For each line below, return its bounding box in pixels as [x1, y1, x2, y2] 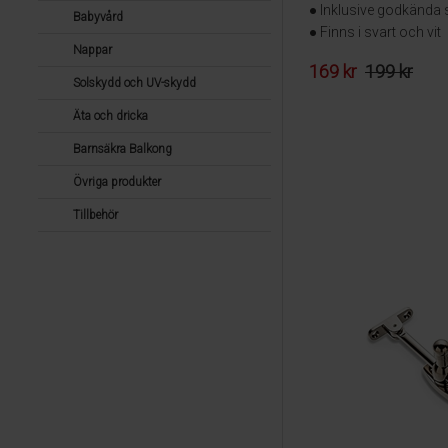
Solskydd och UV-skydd [72, 76, 196, 90]
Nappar [72, 43, 112, 57]
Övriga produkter [72, 175, 161, 189]
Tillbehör [72, 208, 118, 222]
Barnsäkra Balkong [72, 142, 172, 156]
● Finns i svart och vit [309, 23, 441, 40]
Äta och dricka [72, 109, 148, 123]
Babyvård [72, 10, 123, 24]
